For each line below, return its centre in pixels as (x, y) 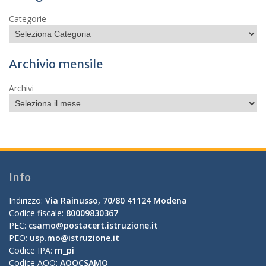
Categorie (28, 19)
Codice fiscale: (37, 213)
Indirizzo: (27, 200)
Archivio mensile (56, 64)
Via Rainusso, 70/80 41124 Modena (116, 200)
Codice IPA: (32, 250)
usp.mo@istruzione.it (75, 238)
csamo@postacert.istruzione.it (93, 225)
